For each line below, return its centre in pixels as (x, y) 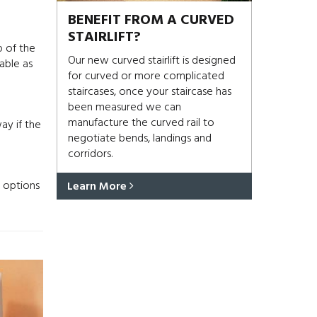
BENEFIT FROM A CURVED (151, 21)
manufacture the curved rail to (141, 123)
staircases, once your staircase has (149, 92)
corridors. (90, 154)
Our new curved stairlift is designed (151, 61)
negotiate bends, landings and (139, 139)
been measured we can (124, 108)
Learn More (98, 187)
